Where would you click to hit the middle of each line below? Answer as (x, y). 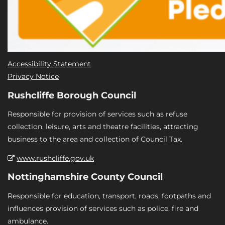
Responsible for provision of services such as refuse (97, 114)
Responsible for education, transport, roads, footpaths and (109, 196)
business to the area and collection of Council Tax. (95, 139)
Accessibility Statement (49, 64)
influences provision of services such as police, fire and (103, 208)
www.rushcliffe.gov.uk (55, 158)
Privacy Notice (33, 76)
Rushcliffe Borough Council (72, 95)
